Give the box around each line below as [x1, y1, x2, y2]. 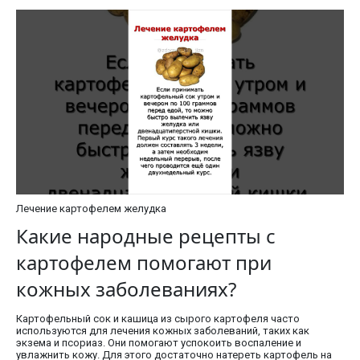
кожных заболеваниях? [16, 275, 236, 302]
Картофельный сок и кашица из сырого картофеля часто [16, 312, 300, 325]
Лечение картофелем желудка [16, 202, 166, 215]
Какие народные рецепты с [16, 222, 276, 249]
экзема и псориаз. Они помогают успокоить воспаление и [16, 336, 301, 349]
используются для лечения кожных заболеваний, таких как [16, 324, 309, 337]
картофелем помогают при [16, 248, 272, 276]
